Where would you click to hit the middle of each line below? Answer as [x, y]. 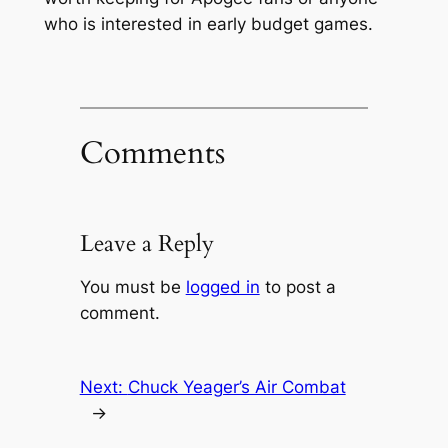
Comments [152, 152]
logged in [222, 286]
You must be [132, 286]
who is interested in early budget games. [208, 24]
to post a [297, 286]
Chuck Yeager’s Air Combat [236, 386]
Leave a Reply [146, 243]
